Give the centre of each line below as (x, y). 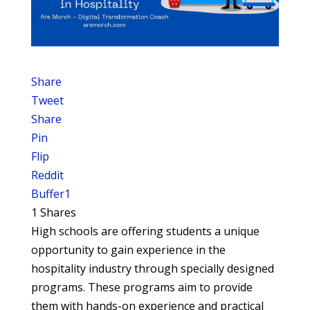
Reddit (47, 175)
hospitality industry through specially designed (152, 268)
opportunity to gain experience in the (128, 249)
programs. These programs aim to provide (142, 287)
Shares (58, 212)
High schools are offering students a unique (145, 231)
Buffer (47, 193)
